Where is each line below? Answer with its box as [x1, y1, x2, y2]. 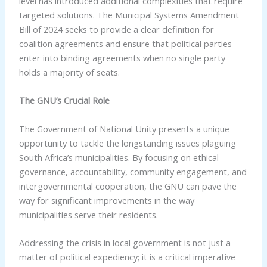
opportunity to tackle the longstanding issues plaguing [18, 136, 236, 149]
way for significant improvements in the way [18, 194, 194, 206]
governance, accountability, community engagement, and [18, 165, 247, 178]
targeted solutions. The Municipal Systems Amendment [18, 8, 239, 21]
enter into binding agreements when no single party [18, 51, 225, 64]
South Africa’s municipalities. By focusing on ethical [18, 151, 219, 163]
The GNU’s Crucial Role [18, 94, 110, 107]
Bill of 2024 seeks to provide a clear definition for [18, 23, 214, 35]
